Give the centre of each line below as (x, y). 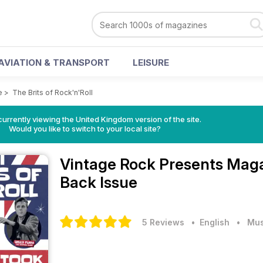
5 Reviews (163, 222)
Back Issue (99, 182)
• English (208, 222)
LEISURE (151, 63)
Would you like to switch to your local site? (85, 129)
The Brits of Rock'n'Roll (53, 92)
